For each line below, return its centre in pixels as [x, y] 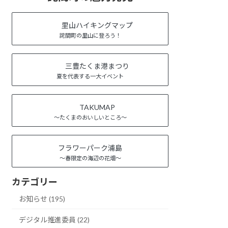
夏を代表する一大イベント [90, 76]
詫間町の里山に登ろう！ [90, 36]
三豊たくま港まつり [97, 66]
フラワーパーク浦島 [90, 148]
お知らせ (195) [42, 199]
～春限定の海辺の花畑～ [90, 158]
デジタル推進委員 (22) [54, 219]
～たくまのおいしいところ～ [90, 117]
